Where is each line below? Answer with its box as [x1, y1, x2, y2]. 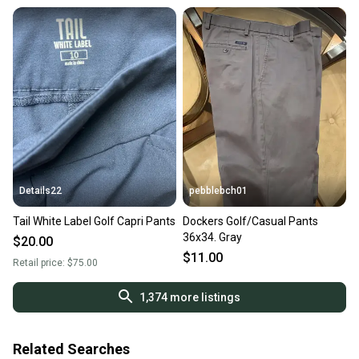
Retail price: [13, 257, 67, 269]
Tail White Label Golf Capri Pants [13, 215, 175, 228]
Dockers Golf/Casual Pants [183, 215, 318, 228]
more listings [167, 291, 240, 305]
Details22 [19, 185, 62, 197]
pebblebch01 [189, 185, 248, 197]
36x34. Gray [183, 231, 242, 244]
